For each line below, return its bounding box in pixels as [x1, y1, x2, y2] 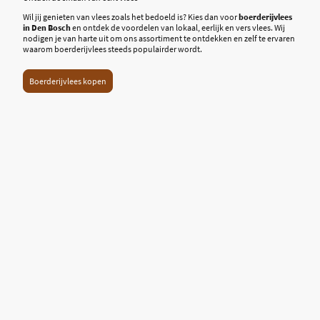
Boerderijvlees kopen [29, 75, 106, 86]
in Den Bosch [23, 22, 71, 34]
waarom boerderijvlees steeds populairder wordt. [23, 44, 202, 55]
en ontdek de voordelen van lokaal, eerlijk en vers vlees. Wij [71, 22, 285, 34]
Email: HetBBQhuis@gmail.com [69, 250, 251, 265]
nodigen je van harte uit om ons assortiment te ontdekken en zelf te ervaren [23, 33, 295, 44]
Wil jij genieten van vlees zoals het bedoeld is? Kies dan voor [23, 11, 239, 23]
